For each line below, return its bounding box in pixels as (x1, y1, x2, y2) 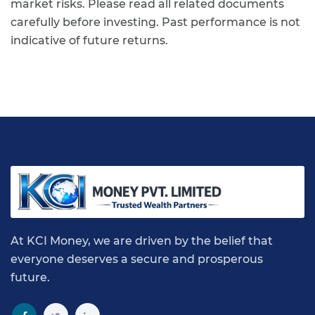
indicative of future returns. (11, 34, 168, 47)
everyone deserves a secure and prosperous (11, 252, 263, 266)
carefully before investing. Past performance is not (11, 15, 300, 29)
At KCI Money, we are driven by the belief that (11, 234, 273, 247)
